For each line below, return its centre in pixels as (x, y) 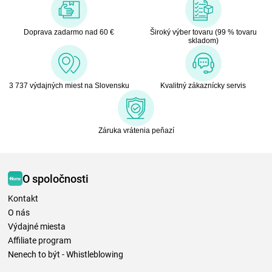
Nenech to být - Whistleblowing (66, 255)
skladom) (203, 41)
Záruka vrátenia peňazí (136, 131)
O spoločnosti (56, 178)
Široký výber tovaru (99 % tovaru (203, 32)
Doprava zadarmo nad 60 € (69, 32)
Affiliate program (39, 241)
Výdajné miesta (37, 227)
